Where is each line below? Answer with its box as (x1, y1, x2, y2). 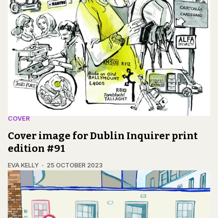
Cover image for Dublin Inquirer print (8, 130, 198, 142)
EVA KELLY (8, 162, 39, 169)
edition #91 (8, 143, 65, 155)
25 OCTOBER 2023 (46, 162, 103, 169)
